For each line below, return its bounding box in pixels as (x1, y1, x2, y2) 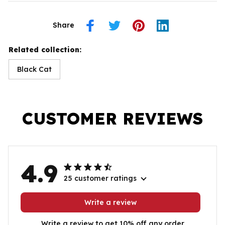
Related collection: (9, 45, 81, 54)
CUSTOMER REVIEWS (22, 108, 203, 129)
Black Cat (17, 64, 52, 74)
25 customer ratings (64, 173, 137, 183)
